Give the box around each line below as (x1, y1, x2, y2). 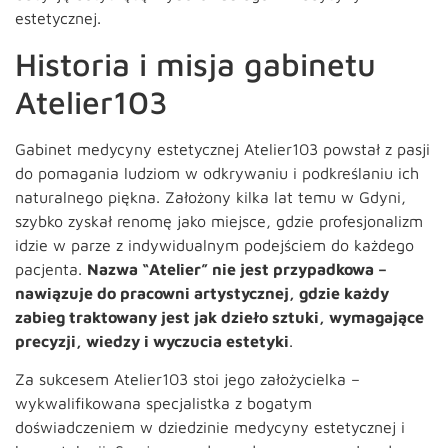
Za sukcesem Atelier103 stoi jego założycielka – (15, 370, 360, 389)
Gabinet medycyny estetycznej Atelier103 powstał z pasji (15, 139, 430, 158)
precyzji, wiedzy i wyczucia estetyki (15, 331, 289, 350)
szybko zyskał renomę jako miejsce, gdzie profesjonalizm (15, 211, 423, 230)
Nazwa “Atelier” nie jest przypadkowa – (87, 259, 387, 278)
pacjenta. (15, 259, 87, 278)
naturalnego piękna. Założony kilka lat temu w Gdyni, (15, 187, 406, 206)
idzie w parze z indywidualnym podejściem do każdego (15, 235, 414, 254)
